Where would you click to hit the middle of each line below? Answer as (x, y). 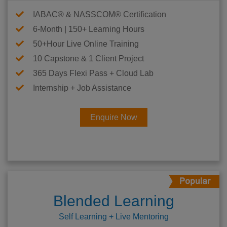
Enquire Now (113, 118)
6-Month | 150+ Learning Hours (89, 29)
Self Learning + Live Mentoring (113, 217)
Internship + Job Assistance (82, 88)
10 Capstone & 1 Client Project (88, 59)
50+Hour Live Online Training (86, 44)
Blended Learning (113, 201)
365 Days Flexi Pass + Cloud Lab (93, 73)
